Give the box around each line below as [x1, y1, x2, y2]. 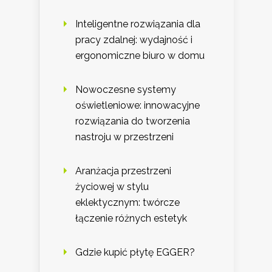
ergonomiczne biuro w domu [75, 50, 205, 62]
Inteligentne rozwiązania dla [75, 18, 200, 30]
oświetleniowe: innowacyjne [75, 100, 200, 112]
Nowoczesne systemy [75, 84, 176, 96]
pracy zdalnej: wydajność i [75, 34, 192, 46]
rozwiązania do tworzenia [75, 115, 190, 127]
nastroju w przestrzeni [75, 131, 174, 143]
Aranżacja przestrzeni [75, 165, 171, 177]
